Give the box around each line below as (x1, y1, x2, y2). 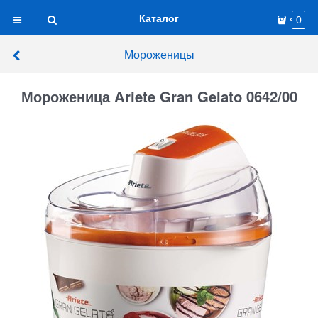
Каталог (139, 11, 179, 25)
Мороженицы (124, 46, 194, 62)
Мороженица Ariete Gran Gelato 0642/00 (21, 86, 297, 107)
